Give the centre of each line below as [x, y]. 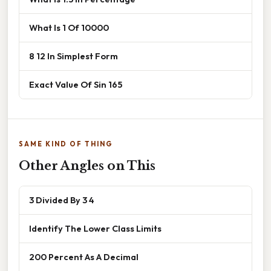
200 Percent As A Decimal [84, 256]
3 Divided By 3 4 [62, 200]
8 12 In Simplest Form [73, 56]
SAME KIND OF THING [66, 144]
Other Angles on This [87, 165]
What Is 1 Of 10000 [69, 27]
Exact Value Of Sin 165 [76, 84]
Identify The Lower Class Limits [95, 228]
